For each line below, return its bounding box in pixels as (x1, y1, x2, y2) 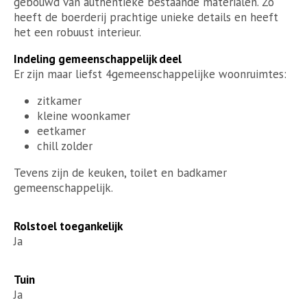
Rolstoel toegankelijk (14, 219, 123, 234)
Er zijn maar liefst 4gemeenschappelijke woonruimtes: (14, 66, 286, 82)
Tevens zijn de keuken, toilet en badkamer (14, 165, 227, 181)
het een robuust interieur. (14, 25, 141, 40)
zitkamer (37, 93, 82, 109)
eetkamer (37, 123, 86, 139)
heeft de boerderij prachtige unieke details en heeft (14, 10, 278, 25)
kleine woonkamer (37, 108, 130, 124)
